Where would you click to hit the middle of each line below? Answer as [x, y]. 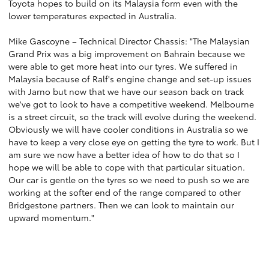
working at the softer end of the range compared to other [125, 192]
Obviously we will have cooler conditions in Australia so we [128, 129]
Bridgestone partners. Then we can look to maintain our [121, 205]
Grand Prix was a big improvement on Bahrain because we [127, 53]
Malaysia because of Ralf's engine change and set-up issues [130, 79]
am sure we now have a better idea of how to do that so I [124, 154]
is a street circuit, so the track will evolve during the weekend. [132, 116]
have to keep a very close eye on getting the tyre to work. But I [134, 142]
